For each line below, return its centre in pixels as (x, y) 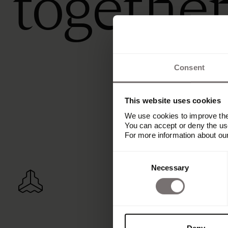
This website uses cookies (173, 100)
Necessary (170, 167)
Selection (128, 169)
